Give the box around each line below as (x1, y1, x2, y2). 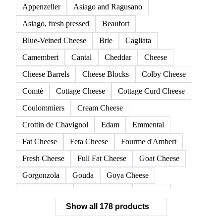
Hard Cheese (22, 204, 63, 213)
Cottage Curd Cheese (118, 86, 185, 95)
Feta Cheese (70, 137, 108, 146)
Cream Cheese (77, 103, 123, 112)
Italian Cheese (141, 204, 185, 213)
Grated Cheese (80, 187, 126, 196)
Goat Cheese (139, 154, 179, 163)
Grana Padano (22, 187, 67, 196)
